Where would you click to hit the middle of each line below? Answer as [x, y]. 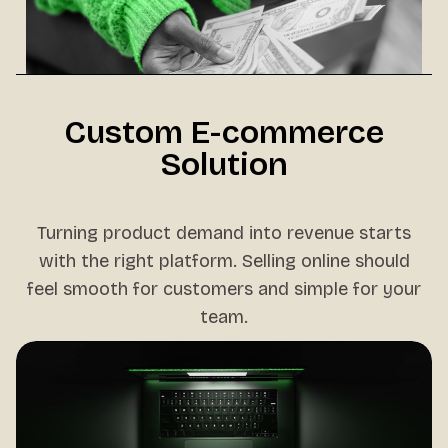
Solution [224, 164]
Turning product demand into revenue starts [224, 233]
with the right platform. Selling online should [224, 261]
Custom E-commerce [224, 132]
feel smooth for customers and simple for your [224, 289]
